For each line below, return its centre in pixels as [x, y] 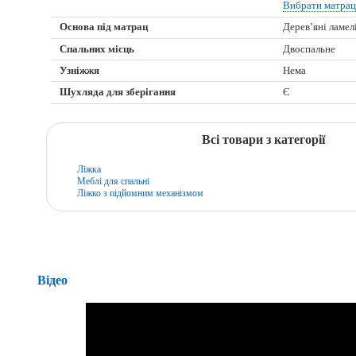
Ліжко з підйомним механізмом [140, 193]
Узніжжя [80, 70]
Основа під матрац [104, 27]
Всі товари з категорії [263, 140]
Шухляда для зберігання [118, 93]
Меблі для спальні [113, 181]
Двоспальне [310, 49]
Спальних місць [97, 49]
